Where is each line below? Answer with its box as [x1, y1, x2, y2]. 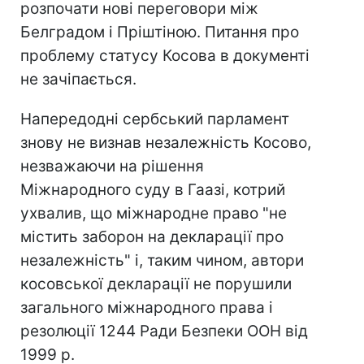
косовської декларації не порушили [20, 275, 292, 293]
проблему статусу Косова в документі [20, 46, 310, 65]
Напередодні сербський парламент [20, 110, 289, 128]
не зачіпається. [20, 70, 136, 89]
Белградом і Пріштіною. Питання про [20, 23, 299, 41]
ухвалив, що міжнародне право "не [20, 204, 287, 223]
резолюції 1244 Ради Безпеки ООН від [20, 322, 308, 340]
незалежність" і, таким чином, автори [20, 251, 304, 270]
